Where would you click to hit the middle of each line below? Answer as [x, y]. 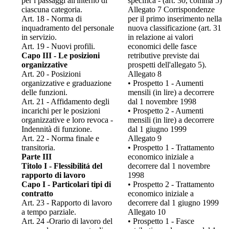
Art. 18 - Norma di [52, 18]
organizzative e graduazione [66, 83]
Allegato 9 [145, 138]
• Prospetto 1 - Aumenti [166, 83]
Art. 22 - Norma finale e [60, 138]
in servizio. [39, 37]
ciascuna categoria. [52, 9]
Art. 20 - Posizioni [51, 74]
